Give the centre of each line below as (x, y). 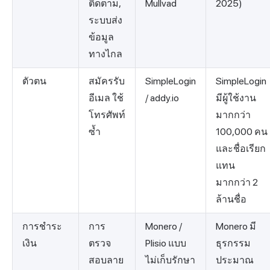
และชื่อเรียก (241, 149)
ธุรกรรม (233, 243)
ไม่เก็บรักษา (170, 260)
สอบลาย (106, 260)
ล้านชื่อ (231, 199)
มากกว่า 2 (237, 183)
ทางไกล (105, 54)
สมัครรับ (107, 81)
